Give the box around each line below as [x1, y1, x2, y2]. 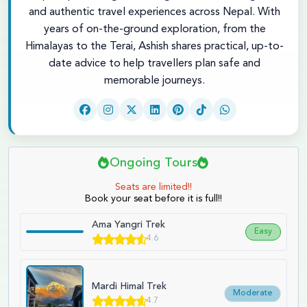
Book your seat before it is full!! [85, 193, 222, 204]
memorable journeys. [104, 75, 205, 86]
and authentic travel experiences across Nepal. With [29, 6, 280, 18]
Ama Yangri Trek [92, 219, 165, 230]
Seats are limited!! [115, 182, 192, 192]
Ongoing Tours [109, 156, 198, 169]
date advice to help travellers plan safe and [49, 58, 260, 69]
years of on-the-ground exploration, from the [43, 23, 266, 35]
